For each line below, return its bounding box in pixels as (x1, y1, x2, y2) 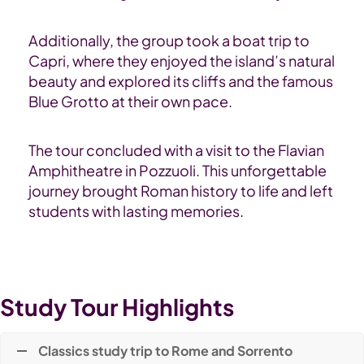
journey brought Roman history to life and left (28, 181, 333, 201)
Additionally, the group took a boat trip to (28, 31, 310, 50)
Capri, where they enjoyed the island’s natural (28, 51, 335, 71)
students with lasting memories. (28, 201, 244, 221)
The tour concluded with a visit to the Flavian (28, 141, 324, 160)
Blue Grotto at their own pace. (28, 92, 232, 111)
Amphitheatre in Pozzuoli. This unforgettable (28, 161, 327, 180)
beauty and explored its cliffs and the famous (28, 71, 333, 91)
